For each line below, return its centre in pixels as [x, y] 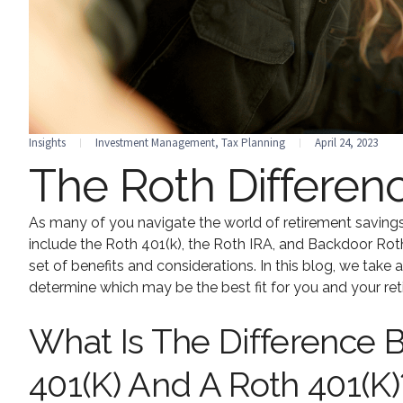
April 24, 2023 [346, 143]
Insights [47, 143]
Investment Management [155, 143]
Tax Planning [253, 143]
